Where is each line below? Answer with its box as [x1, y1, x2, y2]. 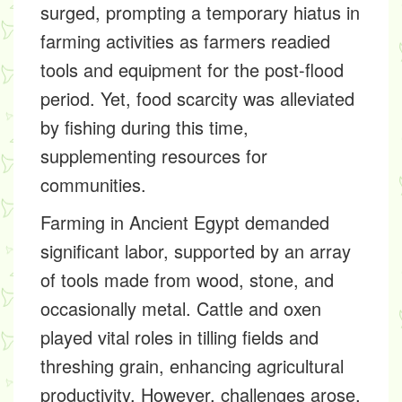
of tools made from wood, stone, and [40, 267, 334, 293]
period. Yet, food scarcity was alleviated [40, 85, 354, 111]
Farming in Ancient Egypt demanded [40, 209, 329, 235]
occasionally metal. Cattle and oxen [40, 295, 321, 321]
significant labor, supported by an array [40, 238, 351, 264]
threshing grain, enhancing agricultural [40, 353, 344, 379]
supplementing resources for [40, 143, 267, 169]
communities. [40, 171, 146, 197]
